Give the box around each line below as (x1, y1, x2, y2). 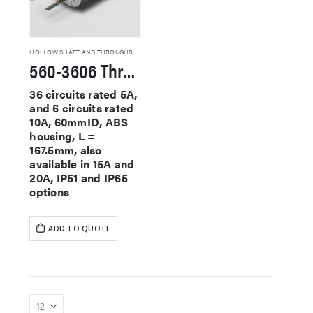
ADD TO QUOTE (48, 223, 111, 233)
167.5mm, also (29, 141, 102, 158)
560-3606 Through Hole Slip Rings (123, 55, 136, 84)
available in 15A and (29, 155, 135, 172)
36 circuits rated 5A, (29, 85, 138, 102)
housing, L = (29, 127, 96, 144)
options (29, 183, 70, 200)
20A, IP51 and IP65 (29, 169, 128, 186)
